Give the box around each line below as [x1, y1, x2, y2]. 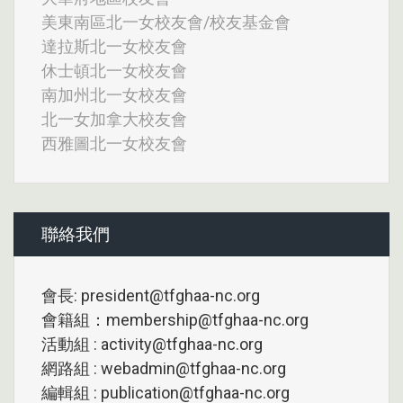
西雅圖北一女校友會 [41, 134, 187, 154]
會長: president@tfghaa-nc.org [41, 285, 260, 305]
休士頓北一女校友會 [41, 61, 187, 81]
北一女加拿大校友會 [41, 110, 187, 130]
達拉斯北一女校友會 [41, 37, 187, 57]
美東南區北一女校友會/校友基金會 [41, 13, 291, 32]
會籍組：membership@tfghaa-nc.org [41, 309, 309, 329]
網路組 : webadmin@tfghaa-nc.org [41, 358, 286, 378]
